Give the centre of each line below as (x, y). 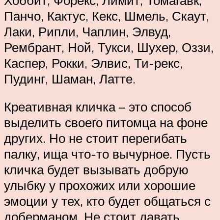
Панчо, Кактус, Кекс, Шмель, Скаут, (107, 15)
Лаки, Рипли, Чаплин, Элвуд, (87, 31)
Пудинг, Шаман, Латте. (70, 78)
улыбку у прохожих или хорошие (100, 185)
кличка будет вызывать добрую (96, 170)
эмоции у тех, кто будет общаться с (107, 201)
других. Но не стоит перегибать (96, 138)
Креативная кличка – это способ (98, 107)
